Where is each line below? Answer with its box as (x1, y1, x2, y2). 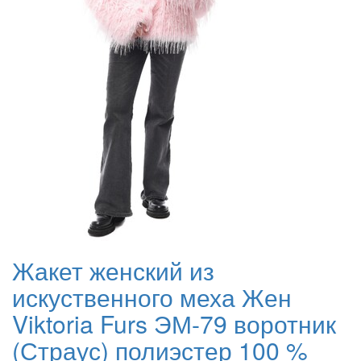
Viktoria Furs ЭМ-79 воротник (12, 306, 336, 342)
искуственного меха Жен (12, 280, 292, 315)
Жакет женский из (12, 253, 214, 288)
